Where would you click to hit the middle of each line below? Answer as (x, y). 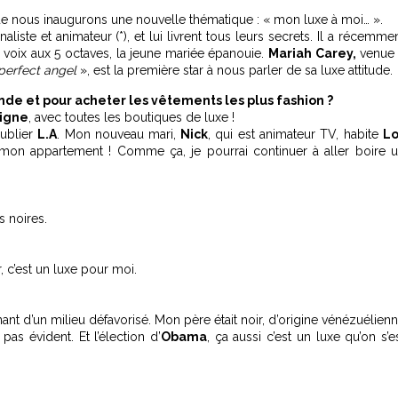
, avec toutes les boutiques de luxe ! (131, 117)
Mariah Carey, (312, 53)
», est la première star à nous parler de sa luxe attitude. (235, 70)
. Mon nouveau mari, (117, 134)
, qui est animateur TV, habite (295, 134)
